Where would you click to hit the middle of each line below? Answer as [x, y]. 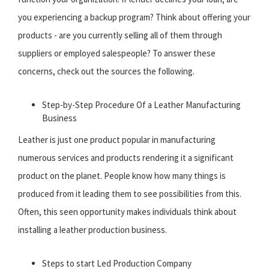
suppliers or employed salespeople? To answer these [117, 53]
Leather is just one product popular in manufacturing [117, 140]
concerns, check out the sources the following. [106, 71]
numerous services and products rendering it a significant [126, 158]
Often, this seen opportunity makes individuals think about [127, 212]
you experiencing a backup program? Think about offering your [134, 17]
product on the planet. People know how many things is [122, 176]
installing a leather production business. [92, 230]
